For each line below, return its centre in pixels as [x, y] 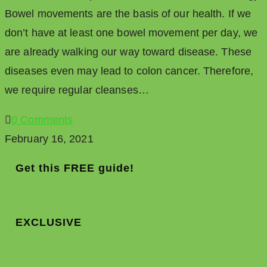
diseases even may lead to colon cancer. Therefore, [129, 71]
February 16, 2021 [49, 139]
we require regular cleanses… [77, 90]
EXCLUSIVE [49, 223]
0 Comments [42, 120]
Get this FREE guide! [75, 168]
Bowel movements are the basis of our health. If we [128, 14]
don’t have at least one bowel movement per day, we [131, 33]
